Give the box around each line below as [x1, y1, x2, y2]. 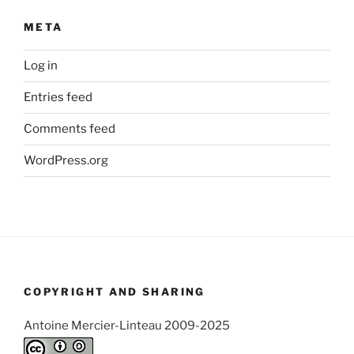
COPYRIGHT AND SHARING [24, 284, 205, 298]
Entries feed [24, 90, 92, 105]
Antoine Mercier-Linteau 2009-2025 [24, 318, 230, 333]
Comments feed [24, 122, 115, 137]
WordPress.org [24, 153, 108, 168]
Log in [24, 58, 58, 73]
